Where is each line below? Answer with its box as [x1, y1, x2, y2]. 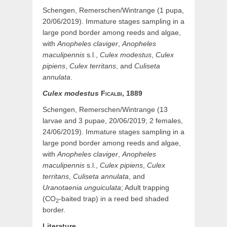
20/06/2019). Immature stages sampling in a [43, 17, 184, 25]
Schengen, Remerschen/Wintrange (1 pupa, [43, 6, 184, 14]
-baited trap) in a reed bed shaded [59, 195, 169, 203]
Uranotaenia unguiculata [43, 183, 121, 192]
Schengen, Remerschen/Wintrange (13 [43, 105, 168, 113]
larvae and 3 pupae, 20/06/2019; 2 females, [43, 117, 183, 125]
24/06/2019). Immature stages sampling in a [43, 128, 184, 136]
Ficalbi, [101, 89, 124, 97]
